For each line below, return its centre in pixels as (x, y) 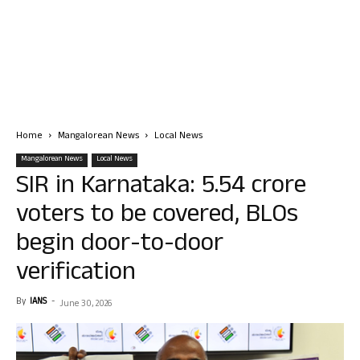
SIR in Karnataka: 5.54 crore (161, 188)
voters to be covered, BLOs (157, 217)
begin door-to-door (120, 245)
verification (76, 274)
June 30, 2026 (86, 305)
